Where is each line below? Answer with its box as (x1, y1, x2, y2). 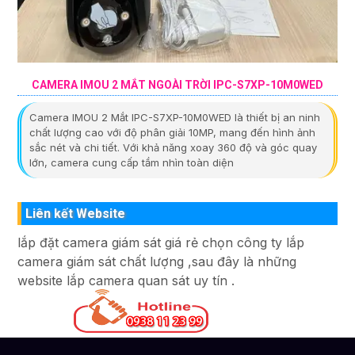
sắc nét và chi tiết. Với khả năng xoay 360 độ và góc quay (29, 140, 317, 154)
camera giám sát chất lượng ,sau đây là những (17, 253, 296, 269)
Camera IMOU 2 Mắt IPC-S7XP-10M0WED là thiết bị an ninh (29, 110, 320, 124)
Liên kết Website (25, 205, 125, 221)
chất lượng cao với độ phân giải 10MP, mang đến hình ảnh (29, 125, 315, 139)
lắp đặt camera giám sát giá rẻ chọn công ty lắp (17, 234, 304, 250)
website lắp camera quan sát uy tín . (17, 272, 235, 288)
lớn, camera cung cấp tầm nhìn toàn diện (29, 155, 234, 169)
